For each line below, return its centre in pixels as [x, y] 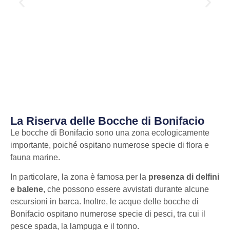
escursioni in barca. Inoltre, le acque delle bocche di [104, 202]
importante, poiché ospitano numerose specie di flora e [110, 145]
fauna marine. [35, 157]
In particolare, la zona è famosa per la [79, 177]
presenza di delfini [184, 177]
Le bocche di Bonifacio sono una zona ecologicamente [110, 132]
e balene [27, 189]
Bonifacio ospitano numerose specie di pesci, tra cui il [108, 214]
